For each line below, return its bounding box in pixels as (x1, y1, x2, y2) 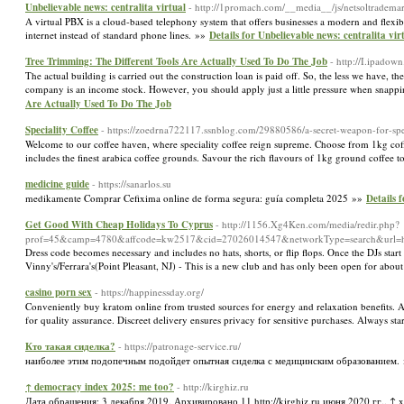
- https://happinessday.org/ (95, 285, 204, 298)
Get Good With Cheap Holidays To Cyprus (25, 217, 213, 232)
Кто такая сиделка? (25, 339, 115, 353)
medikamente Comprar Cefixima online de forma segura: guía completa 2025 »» (25, 191, 366, 205)
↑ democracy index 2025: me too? (25, 380, 174, 394)
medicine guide (25, 177, 89, 191)
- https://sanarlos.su (92, 177, 171, 190)
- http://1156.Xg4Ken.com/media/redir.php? (216, 217, 399, 231)
